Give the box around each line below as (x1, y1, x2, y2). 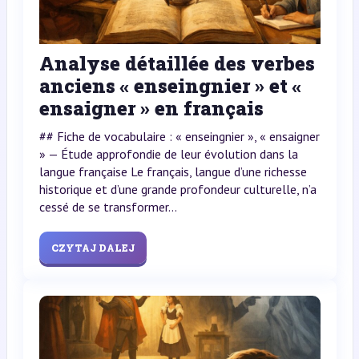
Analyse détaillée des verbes (38, 50, 315, 77)
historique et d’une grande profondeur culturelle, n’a (38, 181, 317, 198)
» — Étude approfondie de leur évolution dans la (38, 146, 298, 163)
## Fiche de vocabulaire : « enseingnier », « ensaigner (38, 128, 320, 145)
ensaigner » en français (38, 95, 264, 122)
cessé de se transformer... (38, 199, 177, 216)
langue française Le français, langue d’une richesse (38, 163, 307, 180)
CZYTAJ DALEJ (50, 241, 135, 255)
